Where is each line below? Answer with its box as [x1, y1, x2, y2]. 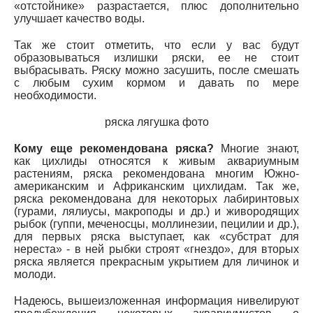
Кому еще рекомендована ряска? [14, 142, 214, 154]
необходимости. [14, 89, 96, 101]
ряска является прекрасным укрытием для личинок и [14, 255, 299, 268]
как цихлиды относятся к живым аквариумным [14, 154, 299, 167]
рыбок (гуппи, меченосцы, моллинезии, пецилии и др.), [14, 217, 299, 230]
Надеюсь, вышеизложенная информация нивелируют [14, 294, 299, 307]
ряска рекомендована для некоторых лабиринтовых [14, 192, 299, 205]
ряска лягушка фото [104, 115, 209, 128]
